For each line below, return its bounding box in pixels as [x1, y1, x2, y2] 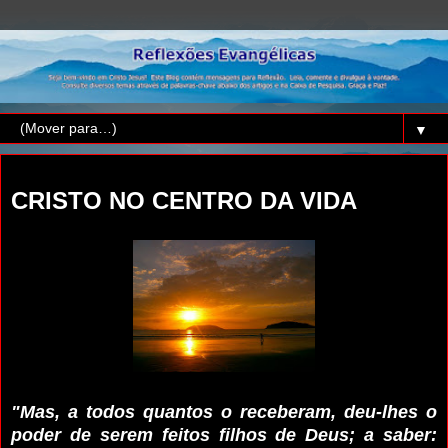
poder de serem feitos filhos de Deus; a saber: [11, 425, 437, 446]
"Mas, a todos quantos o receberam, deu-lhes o [11, 402, 437, 423]
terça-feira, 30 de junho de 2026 [11, 164, 215, 181]
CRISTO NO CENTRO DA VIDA [11, 186, 357, 214]
